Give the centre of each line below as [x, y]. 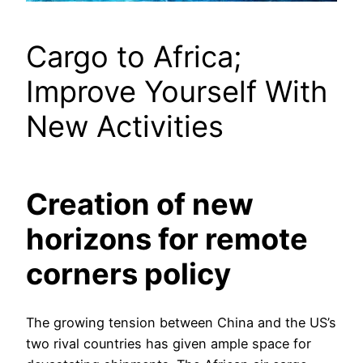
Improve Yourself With [177, 92]
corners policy [128, 274]
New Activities [125, 127]
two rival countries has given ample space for [169, 343]
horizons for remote [167, 239]
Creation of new [140, 205]
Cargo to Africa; [134, 57]
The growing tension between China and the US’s [181, 322]
